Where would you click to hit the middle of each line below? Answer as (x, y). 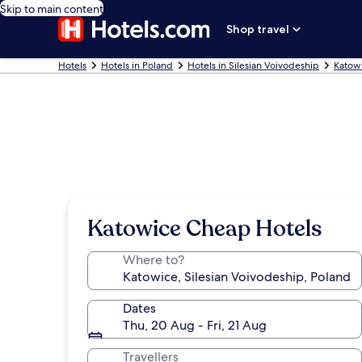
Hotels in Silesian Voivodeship (253, 65)
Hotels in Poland (137, 65)
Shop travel (258, 29)
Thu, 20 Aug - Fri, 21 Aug (195, 325)
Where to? (154, 260)
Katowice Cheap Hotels (204, 229)
